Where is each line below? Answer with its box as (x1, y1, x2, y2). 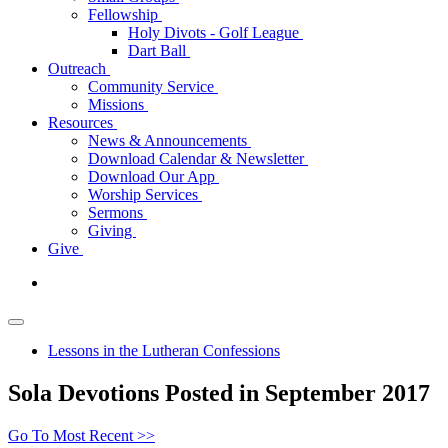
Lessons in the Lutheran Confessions (48, 342, 280, 359)
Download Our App (88, 168, 219, 185)
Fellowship (88, 6, 162, 23)
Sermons (88, 204, 147, 221)
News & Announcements (88, 132, 251, 149)
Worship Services (88, 186, 202, 203)
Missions (88, 96, 148, 113)
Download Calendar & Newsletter (88, 150, 308, 167)
